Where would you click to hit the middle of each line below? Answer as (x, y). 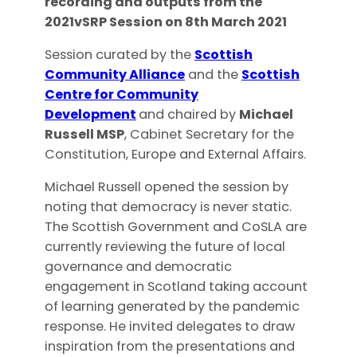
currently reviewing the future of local (165, 247)
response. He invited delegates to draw (170, 327)
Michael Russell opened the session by (167, 187)
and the (213, 75)
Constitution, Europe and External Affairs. (175, 155)
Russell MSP (84, 135)
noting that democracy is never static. (168, 207)
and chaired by (189, 115)
